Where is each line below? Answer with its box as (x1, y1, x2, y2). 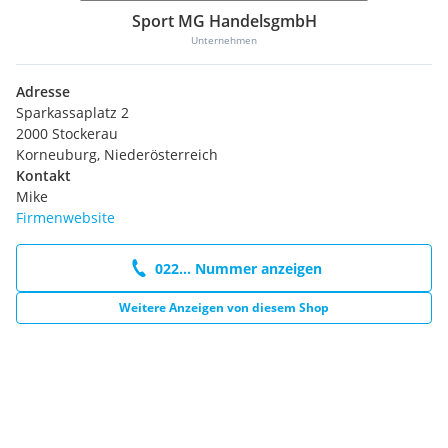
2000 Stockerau (16, 124, 118, 144)
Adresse (16, 82, 70, 102)
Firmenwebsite (16, 208, 115, 228)
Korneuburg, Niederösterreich (16, 145, 218, 165)
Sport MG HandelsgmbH (131, 10, 317, 33)
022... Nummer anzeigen (154, 258, 322, 278)
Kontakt (16, 166, 71, 186)
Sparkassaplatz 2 (16, 103, 129, 123)
